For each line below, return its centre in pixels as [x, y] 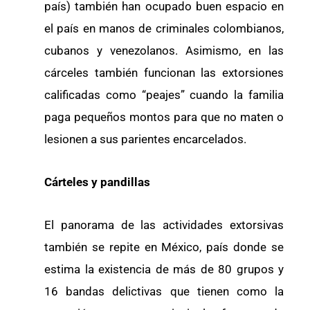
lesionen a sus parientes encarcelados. [145, 139]
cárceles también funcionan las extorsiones [164, 73]
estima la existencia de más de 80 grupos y [164, 269]
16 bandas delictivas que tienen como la [164, 291]
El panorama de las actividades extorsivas [164, 225]
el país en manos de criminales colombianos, [164, 29]
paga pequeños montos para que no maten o [164, 117]
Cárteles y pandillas [97, 182]
